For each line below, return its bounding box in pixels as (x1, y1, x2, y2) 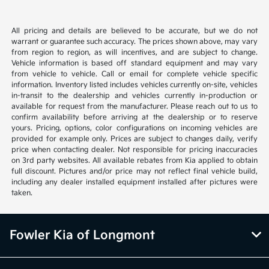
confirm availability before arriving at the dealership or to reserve (11, 112, 258, 122)
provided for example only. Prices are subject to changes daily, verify (11, 134, 258, 144)
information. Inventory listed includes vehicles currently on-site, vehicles (11, 80, 258, 89)
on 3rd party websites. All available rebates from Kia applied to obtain (11, 156, 258, 165)
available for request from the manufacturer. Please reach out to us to (11, 101, 258, 111)
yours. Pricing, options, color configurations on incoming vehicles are (11, 123, 258, 133)
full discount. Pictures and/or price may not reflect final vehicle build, (11, 166, 258, 176)
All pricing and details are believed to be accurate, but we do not (11, 26, 258, 35)
